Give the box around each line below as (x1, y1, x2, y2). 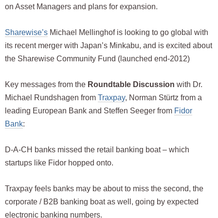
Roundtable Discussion (88, 80, 177, 89)
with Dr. (177, 80, 202, 89)
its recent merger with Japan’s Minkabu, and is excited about (5, 41, 212, 50)
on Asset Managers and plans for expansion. (5, 2, 158, 11)
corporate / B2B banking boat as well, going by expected (5, 197, 199, 206)
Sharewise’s (5, 28, 48, 36)
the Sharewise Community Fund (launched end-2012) (5, 54, 190, 63)
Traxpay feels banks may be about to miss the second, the (5, 184, 203, 193)
